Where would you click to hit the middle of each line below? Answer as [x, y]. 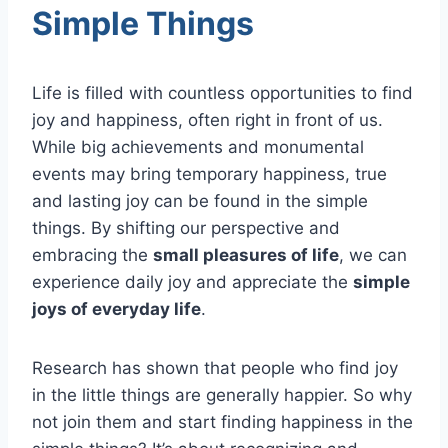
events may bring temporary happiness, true [209, 173]
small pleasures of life [246, 254]
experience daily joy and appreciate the [192, 281]
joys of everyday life [116, 308]
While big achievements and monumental [198, 146]
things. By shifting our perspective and [186, 227]
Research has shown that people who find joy [215, 367]
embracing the [92, 254]
